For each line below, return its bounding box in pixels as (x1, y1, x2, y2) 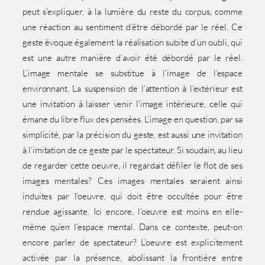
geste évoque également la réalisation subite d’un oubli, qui (22, 36, 243, 48)
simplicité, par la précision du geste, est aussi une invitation (22, 128, 243, 140)
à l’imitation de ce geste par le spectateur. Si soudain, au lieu (22, 144, 243, 156)
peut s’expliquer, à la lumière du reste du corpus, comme (22, 5, 243, 17)
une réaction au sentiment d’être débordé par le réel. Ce (22, 21, 243, 33)
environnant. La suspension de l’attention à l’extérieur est (22, 82, 243, 94)
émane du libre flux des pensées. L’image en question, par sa (22, 113, 243, 125)
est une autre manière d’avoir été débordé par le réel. (22, 51, 243, 63)
